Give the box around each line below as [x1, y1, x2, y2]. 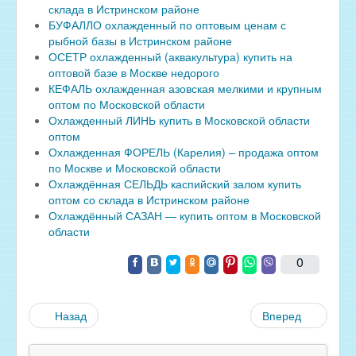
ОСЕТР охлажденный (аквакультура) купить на [48, 48, 292, 64]
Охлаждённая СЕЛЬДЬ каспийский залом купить [48, 175, 301, 192]
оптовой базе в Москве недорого [48, 64, 219, 80]
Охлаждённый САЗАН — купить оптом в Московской [48, 207, 321, 223]
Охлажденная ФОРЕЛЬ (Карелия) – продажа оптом [48, 143, 319, 160]
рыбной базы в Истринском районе [48, 32, 232, 48]
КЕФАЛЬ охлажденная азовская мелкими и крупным [48, 79, 322, 96]
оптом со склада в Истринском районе [48, 191, 250, 207]
